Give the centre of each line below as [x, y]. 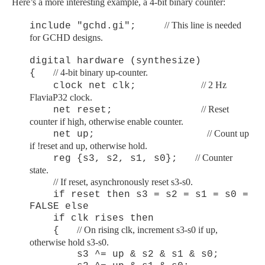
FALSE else [59, 206]
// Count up [228, 133]
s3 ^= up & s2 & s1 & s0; [124, 254]
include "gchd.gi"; [83, 26]
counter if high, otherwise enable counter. [106, 121]
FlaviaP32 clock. [61, 97]
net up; [118, 134]
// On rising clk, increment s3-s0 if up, [147, 230]
